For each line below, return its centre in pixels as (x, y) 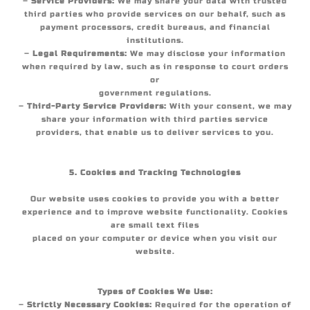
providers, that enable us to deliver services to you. (155, 133)
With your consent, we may (229, 106)
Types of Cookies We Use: (155, 292)
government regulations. (155, 93)
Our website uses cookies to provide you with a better (155, 199)
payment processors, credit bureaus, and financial (155, 27)
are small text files (155, 225)
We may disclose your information (207, 54)
